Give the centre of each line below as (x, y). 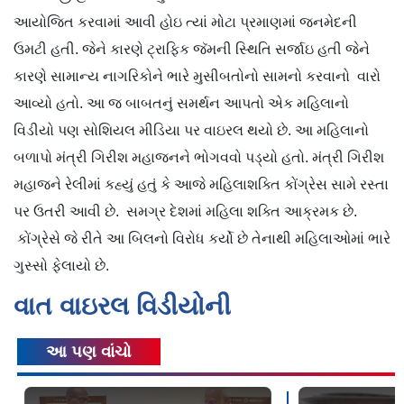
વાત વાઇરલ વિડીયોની (122, 307)
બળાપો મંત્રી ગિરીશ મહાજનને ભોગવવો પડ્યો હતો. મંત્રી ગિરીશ (199, 158)
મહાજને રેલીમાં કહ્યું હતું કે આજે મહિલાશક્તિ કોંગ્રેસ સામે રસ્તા (201, 185)
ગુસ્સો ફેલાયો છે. (61, 266)
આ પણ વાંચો (89, 352)
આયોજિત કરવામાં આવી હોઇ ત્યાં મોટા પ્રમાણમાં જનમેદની (185, 23)
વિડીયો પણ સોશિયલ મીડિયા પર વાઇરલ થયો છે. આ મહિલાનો (191, 131)
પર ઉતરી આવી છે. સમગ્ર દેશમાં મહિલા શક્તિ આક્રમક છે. (185, 212)
